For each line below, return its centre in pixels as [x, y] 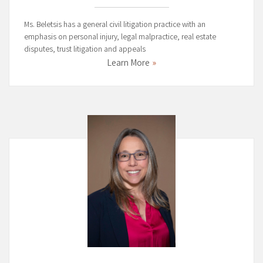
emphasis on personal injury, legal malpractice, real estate [120, 37]
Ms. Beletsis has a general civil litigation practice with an [115, 25]
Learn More [128, 63]
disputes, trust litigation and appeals [85, 50]
